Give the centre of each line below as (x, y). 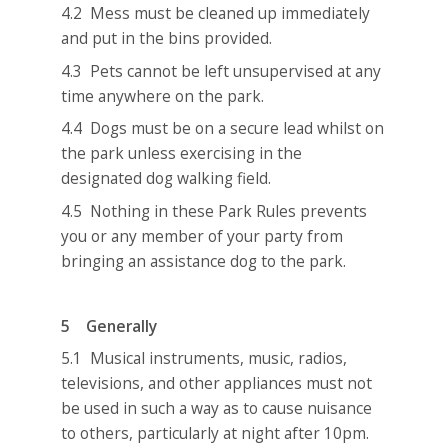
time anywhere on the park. (163, 95)
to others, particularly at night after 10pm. (215, 433)
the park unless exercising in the (182, 153)
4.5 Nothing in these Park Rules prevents (214, 210)
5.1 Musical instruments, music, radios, (204, 358)
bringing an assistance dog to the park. (204, 260)
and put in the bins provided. (167, 38)
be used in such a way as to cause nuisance (217, 408)
